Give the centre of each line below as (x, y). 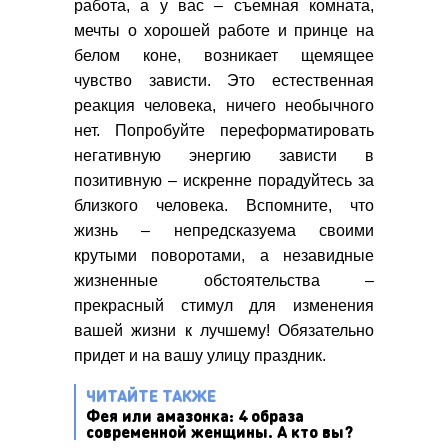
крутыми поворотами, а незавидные (224, 256)
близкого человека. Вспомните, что (224, 206)
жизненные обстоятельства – (224, 281)
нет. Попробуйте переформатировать (224, 131)
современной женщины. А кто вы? (219, 432)
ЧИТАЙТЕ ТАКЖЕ (151, 396)
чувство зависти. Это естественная (224, 81)
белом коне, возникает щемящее (224, 56)
